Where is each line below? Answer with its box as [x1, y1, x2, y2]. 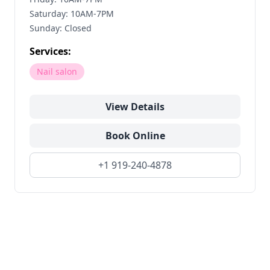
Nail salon [37, 66, 77, 77]
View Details [105, 100, 165, 113]
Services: [30, 45, 71, 58]
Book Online [105, 129, 165, 142]
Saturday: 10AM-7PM [30, 8, 114, 19]
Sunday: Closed [30, 22, 92, 34]
